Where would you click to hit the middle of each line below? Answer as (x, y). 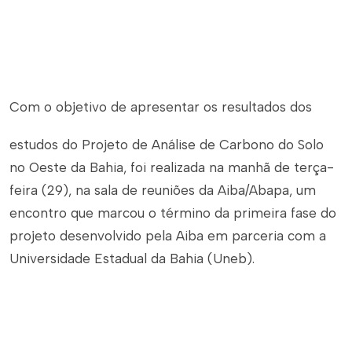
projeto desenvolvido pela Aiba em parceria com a (168, 236)
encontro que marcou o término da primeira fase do (173, 213)
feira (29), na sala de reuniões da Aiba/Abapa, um (163, 190)
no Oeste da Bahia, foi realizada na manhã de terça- (172, 167)
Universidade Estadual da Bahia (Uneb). (132, 258)
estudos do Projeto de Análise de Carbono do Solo (167, 145)
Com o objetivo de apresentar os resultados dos (161, 107)
